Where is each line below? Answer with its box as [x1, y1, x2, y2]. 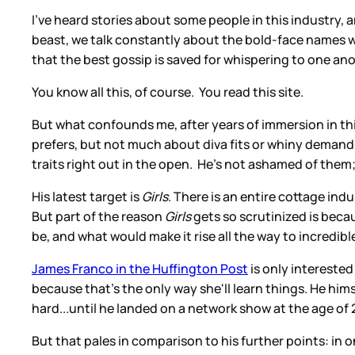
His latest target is [32, 187, 142, 205]
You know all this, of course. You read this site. [32, 82, 303, 101]
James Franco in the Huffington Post [32, 259, 248, 277]
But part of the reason [32, 207, 162, 225]
